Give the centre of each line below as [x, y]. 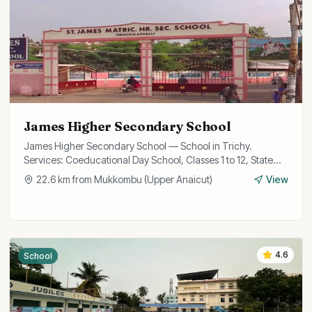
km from [75, 179]
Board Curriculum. [64, 174]
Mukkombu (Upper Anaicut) [154, 179]
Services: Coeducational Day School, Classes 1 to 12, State [149, 160]
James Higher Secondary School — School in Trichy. [138, 146]
